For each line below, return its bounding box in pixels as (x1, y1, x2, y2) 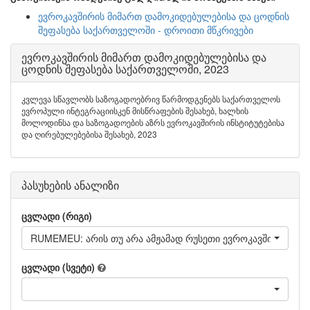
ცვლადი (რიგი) (21, 209, 92, 223)
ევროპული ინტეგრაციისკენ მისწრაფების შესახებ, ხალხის (21, 104, 248, 116)
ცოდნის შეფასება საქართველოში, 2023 (21, 61, 229, 77)
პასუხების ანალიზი (21, 177, 119, 193)
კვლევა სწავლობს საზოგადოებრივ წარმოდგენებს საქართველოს (21, 93, 280, 104)
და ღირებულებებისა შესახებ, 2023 (21, 128, 157, 140)
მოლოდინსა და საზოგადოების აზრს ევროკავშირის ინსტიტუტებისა (21, 116, 284, 128)
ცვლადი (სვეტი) (21, 260, 95, 274)
